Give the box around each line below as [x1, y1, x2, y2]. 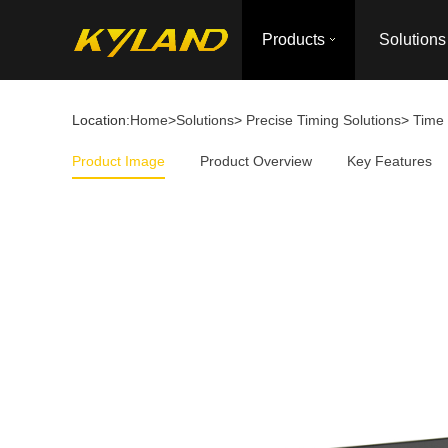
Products [262, 31, 325, 48]
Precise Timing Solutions [246, 112, 401, 128]
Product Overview [200, 153, 312, 169]
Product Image [72, 153, 165, 169]
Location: [72, 112, 130, 128]
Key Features [347, 153, 432, 169]
